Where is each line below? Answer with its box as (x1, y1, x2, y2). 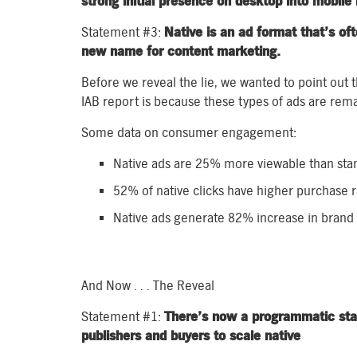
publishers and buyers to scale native (81, 328, 300, 343)
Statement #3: (81, 25, 164, 40)
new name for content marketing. (81, 44, 280, 59)
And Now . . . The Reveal (81, 278, 214, 293)
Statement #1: (81, 309, 164, 324)
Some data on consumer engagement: (81, 125, 296, 140)
